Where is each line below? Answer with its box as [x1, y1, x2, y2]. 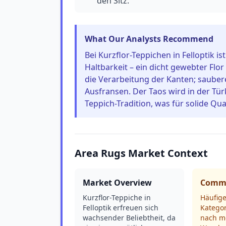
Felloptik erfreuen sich [83, 203, 158, 212]
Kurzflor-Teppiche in [83, 193, 151, 202]
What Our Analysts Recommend [85, 33, 213, 44]
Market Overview [83, 177, 152, 188]
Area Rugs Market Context [75, 146, 208, 160]
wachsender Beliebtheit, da [83, 213, 176, 222]
